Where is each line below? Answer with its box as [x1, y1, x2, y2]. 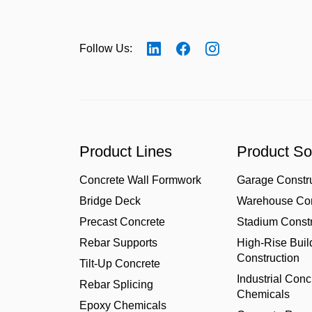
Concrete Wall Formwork [79, 174, 201, 186]
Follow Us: [79, 42, 132, 54]
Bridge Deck [79, 195, 141, 207]
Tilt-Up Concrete [79, 258, 160, 270]
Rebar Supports [79, 237, 157, 249]
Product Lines [79, 143, 172, 160]
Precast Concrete [79, 216, 165, 228]
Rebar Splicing [79, 279, 153, 290]
